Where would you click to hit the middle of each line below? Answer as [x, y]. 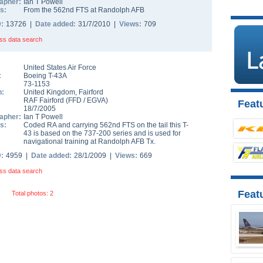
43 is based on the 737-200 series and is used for [102, 133]
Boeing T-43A [45, 76]
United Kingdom [49, 92]
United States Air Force [60, 68]
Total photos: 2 [33, 193]
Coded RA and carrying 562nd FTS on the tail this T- [106, 125]
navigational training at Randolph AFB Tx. [90, 141]
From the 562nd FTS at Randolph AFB [84, 10]
